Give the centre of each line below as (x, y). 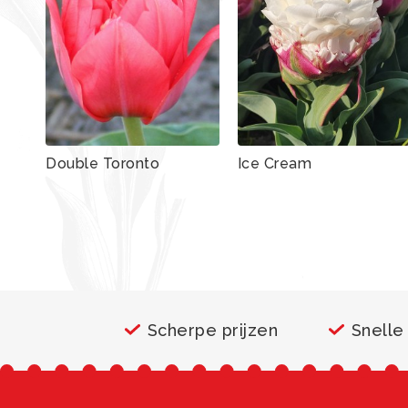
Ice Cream (275, 163)
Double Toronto (102, 163)
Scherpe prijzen (212, 330)
